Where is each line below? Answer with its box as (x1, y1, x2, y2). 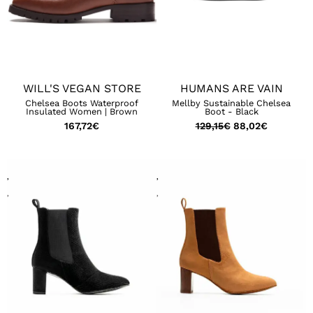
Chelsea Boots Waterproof (25, 98, 138, 109)
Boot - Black (204, 106, 259, 117)
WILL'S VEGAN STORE (22, 82, 141, 96)
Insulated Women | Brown (26, 106, 138, 117)
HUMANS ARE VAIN (180, 82, 283, 96)
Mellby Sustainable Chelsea (172, 98, 291, 109)
